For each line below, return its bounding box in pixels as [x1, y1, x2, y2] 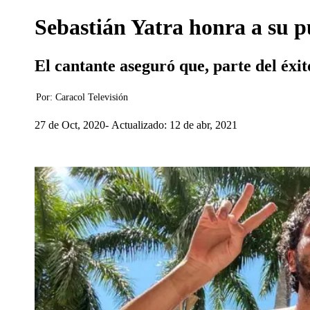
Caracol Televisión [55, 92, 128, 102]
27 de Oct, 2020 [35, 118, 105, 131]
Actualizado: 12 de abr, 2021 [111, 118, 237, 131]
